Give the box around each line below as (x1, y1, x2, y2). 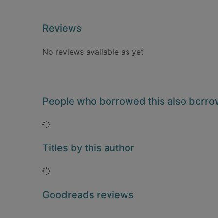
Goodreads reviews (42, 189, 134, 200)
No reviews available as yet (42, 47, 144, 56)
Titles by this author (42, 142, 134, 154)
